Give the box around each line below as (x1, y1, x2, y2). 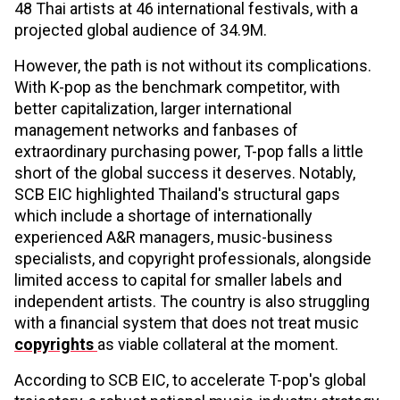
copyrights (14, 334, 97, 354)
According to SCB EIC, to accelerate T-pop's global (14, 370, 366, 389)
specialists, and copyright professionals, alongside (14, 248, 371, 268)
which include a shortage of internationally (14, 205, 312, 225)
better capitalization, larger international (14, 98, 292, 118)
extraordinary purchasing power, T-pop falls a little (14, 141, 363, 161)
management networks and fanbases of (14, 120, 298, 139)
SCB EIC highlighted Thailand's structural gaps (14, 184, 340, 204)
